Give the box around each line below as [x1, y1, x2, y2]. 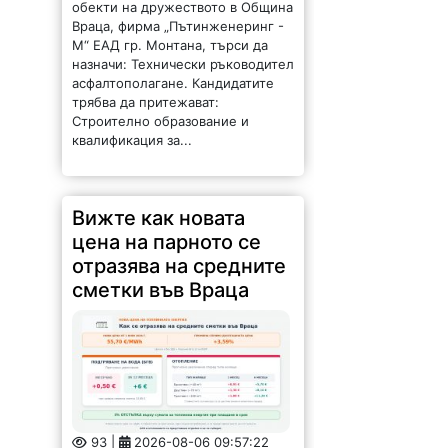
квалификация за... [72, 131, 193, 148]
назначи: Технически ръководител [72, 55, 295, 72]
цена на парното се [72, 229, 262, 254]
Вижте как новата [72, 205, 246, 230]
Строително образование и [72, 112, 250, 129]
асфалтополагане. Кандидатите [72, 74, 275, 91]
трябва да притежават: [72, 93, 220, 110]
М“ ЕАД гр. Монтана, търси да [72, 36, 269, 53]
